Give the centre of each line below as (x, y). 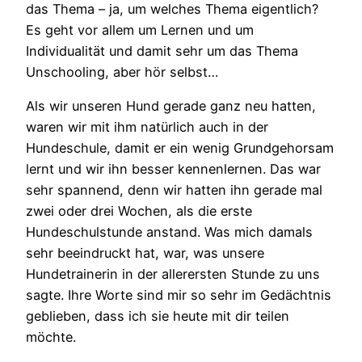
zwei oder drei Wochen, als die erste (139, 211)
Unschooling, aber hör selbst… (122, 72)
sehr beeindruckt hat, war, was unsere (145, 253)
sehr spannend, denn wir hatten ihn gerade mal (174, 190)
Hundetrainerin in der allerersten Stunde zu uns (173, 274)
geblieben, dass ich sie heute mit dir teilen (158, 316)
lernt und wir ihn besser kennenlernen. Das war (173, 169)
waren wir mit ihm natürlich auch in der (147, 127)
